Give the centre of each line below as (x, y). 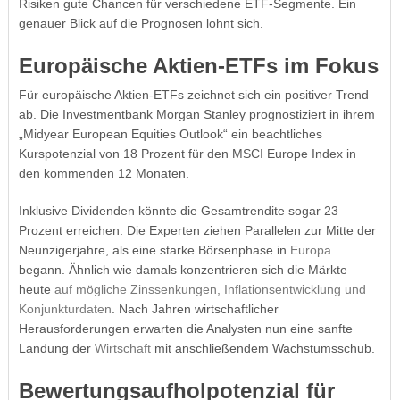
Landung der (56, 348)
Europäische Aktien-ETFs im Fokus (198, 65)
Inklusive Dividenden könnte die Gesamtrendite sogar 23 (178, 210)
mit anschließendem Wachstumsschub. (262, 348)
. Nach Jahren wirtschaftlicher (195, 308)
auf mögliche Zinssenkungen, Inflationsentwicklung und (210, 289)
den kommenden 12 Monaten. (104, 173)
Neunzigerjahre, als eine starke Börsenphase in (154, 250)
